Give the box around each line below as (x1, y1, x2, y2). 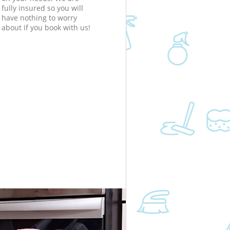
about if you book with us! (1, 22, 90, 32)
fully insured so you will (1, 3, 83, 13)
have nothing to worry (1, 12, 77, 23)
